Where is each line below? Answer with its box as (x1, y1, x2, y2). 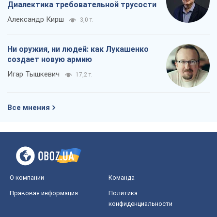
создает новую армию (7, 54, 92, 64)
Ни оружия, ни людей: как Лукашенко (7, 44, 149, 54)
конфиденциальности (108, 200, 172, 207)
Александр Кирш (7, 15, 64, 24)
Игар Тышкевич (7, 69, 60, 78)
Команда (108, 173, 135, 181)
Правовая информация (10, 189, 78, 197)
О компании (10, 173, 44, 181)
